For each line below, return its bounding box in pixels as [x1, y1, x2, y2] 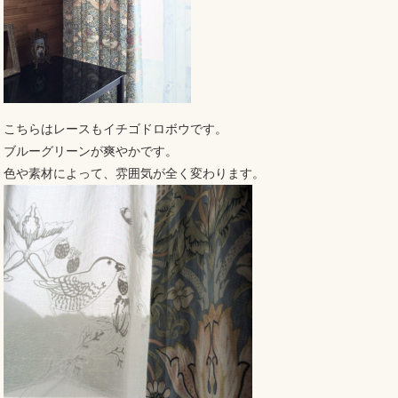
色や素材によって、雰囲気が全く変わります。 [4, 165, 265, 180]
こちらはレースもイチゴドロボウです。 [4, 121, 227, 136]
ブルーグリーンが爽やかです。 [4, 143, 178, 158]
